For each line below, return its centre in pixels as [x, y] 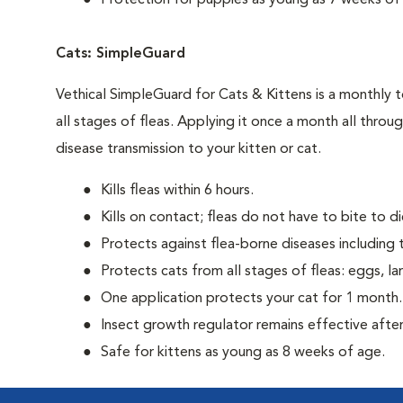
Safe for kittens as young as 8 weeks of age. [243, 353]
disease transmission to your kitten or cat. [188, 149]
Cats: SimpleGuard [121, 54]
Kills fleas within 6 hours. [177, 191]
